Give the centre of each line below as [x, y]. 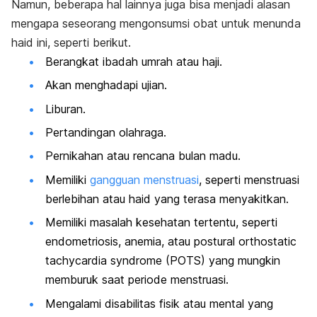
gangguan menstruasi [144, 179]
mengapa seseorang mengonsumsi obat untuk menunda [156, 23]
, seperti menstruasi [249, 179]
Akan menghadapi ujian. [106, 85]
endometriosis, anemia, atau [120, 242]
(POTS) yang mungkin [221, 261]
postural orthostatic [245, 242]
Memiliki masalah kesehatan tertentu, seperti [161, 223]
